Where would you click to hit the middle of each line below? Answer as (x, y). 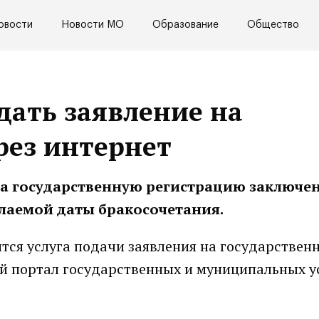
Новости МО (93, 25)
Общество (273, 25)
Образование (185, 25)
